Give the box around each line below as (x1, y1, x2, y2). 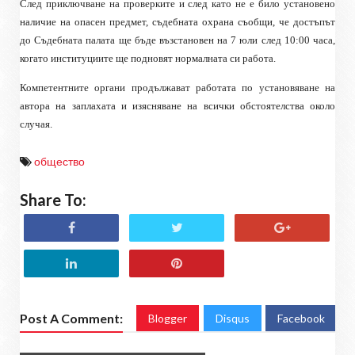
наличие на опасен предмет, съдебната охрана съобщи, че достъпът (20, 15, 335, 28)
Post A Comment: (20, 310, 123, 326)
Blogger (148, 311, 187, 325)
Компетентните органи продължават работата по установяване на (20, 81, 335, 94)
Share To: (20, 189, 86, 209)
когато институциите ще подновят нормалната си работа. (20, 52, 276, 64)
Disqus (216, 311, 250, 325)
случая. (20, 117, 52, 130)
